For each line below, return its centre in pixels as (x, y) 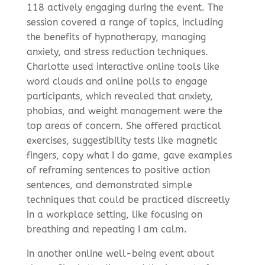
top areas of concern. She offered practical (124, 125)
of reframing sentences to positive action (118, 170)
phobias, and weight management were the (124, 111)
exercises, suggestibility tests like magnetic (122, 140)
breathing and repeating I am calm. (106, 229)
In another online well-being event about (120, 253)
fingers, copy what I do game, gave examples (129, 155)
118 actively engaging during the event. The (125, 7)
